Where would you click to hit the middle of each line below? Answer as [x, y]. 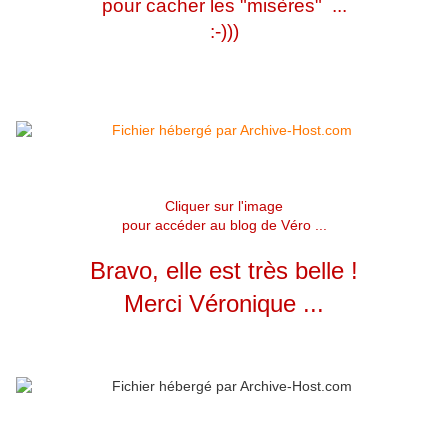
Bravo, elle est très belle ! [224, 271]
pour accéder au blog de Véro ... [224, 225]
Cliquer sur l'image [224, 206]
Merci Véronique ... [224, 304]
